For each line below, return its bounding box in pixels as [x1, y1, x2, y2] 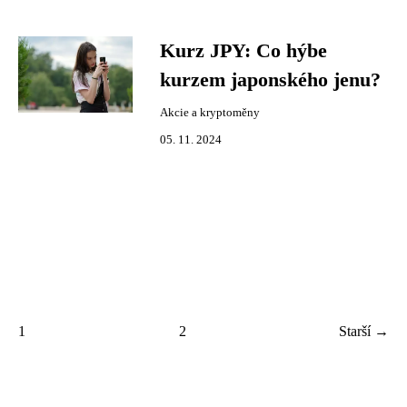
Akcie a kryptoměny [160, 106, 260, 119]
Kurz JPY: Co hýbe [160, 40, 327, 62]
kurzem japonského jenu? [160, 69, 381, 91]
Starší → [339, 323, 389, 339]
